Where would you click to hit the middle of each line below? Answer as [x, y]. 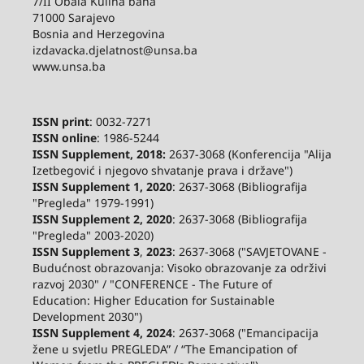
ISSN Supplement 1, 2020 [102, 186]
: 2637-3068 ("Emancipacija [245, 332]
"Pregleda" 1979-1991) [93, 202]
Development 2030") [87, 316]
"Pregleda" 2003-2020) [93, 235]
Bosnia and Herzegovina [98, 33]
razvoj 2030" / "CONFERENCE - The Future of [152, 284]
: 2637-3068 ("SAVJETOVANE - [249, 251]
